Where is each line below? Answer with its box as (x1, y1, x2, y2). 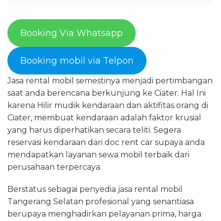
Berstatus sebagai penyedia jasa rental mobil (7, 184, 183, 194)
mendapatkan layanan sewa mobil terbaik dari (7, 150, 189, 159)
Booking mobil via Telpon (20, 55, 134, 66)
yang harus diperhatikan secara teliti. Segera (7, 125, 181, 135)
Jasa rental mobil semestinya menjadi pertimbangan (7, 76, 213, 85)
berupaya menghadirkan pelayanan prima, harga (7, 209, 201, 219)
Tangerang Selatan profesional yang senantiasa (7, 197, 194, 206)
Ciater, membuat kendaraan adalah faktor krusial (7, 113, 201, 122)
